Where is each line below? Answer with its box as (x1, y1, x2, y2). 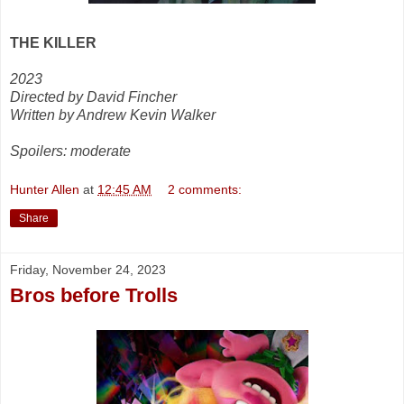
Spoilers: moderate (10, 142, 131, 159)
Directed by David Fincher (10, 88, 177, 105)
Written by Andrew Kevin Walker (10, 106, 216, 123)
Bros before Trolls (10, 284, 178, 308)
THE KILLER (10, 34, 96, 50)
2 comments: (168, 182, 243, 197)
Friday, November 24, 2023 (10, 262, 166, 278)
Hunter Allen (10, 182, 79, 197)
